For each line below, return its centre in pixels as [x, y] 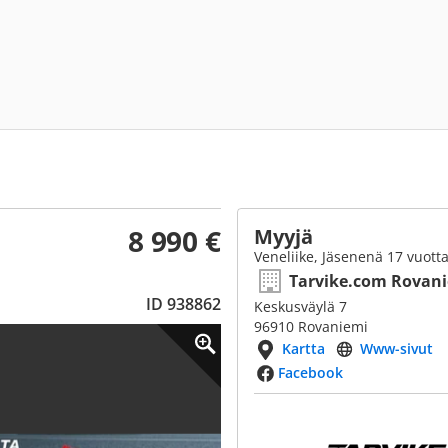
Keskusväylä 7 [300, 306]
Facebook [310, 372]
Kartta [303, 348]
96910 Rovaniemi [311, 326]
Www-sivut [396, 348]
